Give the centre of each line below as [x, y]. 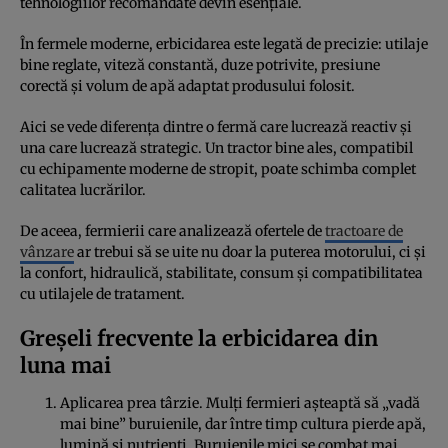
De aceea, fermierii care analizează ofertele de [172, 230]
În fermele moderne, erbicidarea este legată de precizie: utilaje [224, 43]
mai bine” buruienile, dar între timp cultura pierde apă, [243, 423]
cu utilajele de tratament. [102, 293]
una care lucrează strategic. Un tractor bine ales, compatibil [216, 147]
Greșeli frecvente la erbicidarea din [199, 338]
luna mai [65, 365]
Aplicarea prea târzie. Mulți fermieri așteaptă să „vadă [240, 402]
